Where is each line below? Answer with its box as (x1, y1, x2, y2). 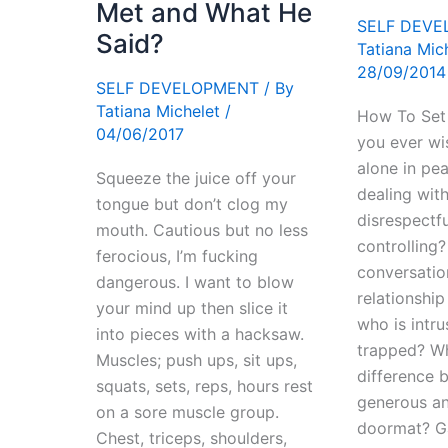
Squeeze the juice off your (96, 168, 296, 189)
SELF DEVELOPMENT (96, 78, 259, 99)
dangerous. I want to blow (96, 272, 294, 293)
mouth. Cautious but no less (96, 220, 308, 241)
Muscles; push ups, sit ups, (96, 350, 297, 371)
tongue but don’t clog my (96, 194, 288, 215)
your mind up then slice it (96, 298, 288, 319)
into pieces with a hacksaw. (96, 324, 304, 345)
